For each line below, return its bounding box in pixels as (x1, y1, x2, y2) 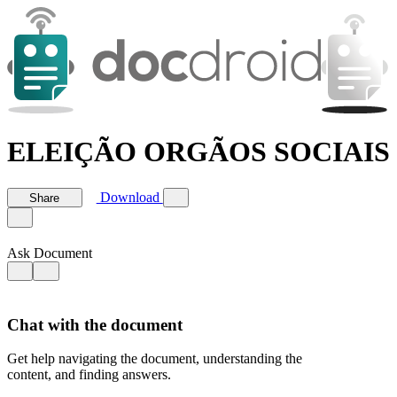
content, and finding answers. (7, 367, 171, 383)
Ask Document (7, 245, 92, 261)
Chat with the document (7, 315, 183, 334)
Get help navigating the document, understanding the (7, 351, 302, 367)
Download (96, 190, 163, 206)
